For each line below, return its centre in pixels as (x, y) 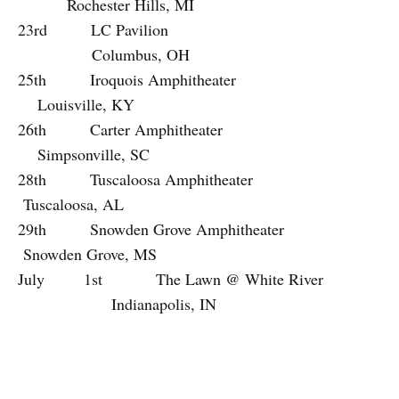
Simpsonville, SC (84, 154)
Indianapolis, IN (117, 303)
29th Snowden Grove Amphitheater (190, 228)
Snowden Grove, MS (87, 253)
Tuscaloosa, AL (71, 204)
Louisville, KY (76, 104)
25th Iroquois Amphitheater (195, 79)
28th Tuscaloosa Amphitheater (199, 179)
